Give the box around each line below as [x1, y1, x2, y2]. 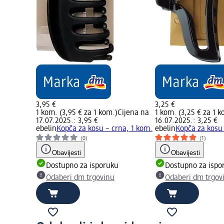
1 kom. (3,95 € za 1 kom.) [36, 109, 117, 117]
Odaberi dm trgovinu [46, 174, 114, 182]
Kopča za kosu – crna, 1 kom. [56, 125, 152, 133]
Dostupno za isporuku [46, 162, 118, 170]
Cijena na [117, 109, 149, 117]
